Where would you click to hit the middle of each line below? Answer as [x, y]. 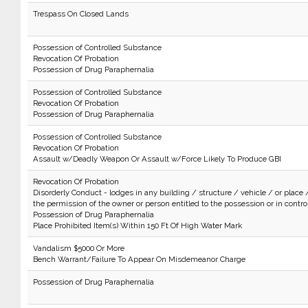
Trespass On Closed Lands [80, 14]
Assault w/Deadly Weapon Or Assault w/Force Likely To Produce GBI [157, 159]
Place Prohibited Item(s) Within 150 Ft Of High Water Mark [137, 225]
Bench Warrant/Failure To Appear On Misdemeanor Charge [139, 259]
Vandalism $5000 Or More [78, 248]
